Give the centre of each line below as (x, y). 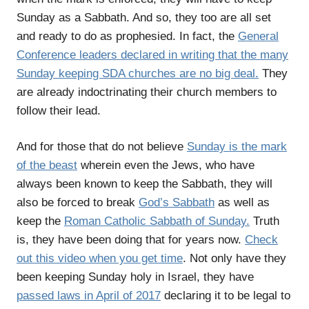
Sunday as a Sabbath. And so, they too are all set (144, 17)
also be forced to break (78, 203)
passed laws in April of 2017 (89, 296)
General (258, 36)
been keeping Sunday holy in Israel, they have (135, 277)
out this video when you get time (100, 259)
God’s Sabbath (177, 203)
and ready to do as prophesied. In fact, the (127, 36)
